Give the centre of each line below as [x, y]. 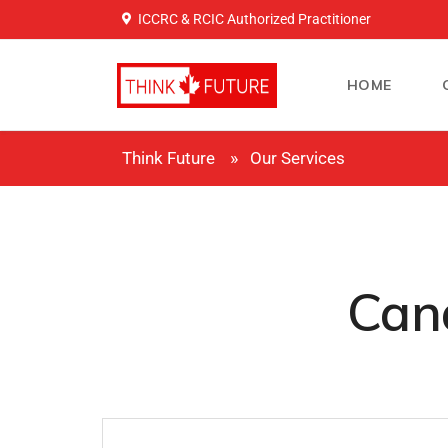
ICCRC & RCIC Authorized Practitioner [254, 19]
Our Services [297, 158]
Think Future [168, 158]
